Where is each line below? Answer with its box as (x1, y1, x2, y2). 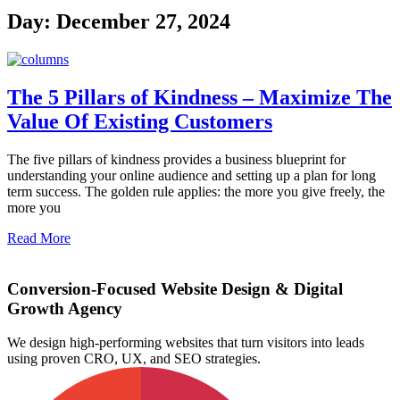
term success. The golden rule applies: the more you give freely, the (7, 183, 385, 199)
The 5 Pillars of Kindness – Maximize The (7, 86, 392, 110)
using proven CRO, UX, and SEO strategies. (7, 351, 261, 367)
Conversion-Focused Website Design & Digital (7, 279, 343, 298)
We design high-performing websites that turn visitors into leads (7, 335, 364, 351)
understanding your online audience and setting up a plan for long (7, 167, 376, 183)
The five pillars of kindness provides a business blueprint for (7, 151, 346, 167)
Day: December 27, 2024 (7, 10, 230, 34)
